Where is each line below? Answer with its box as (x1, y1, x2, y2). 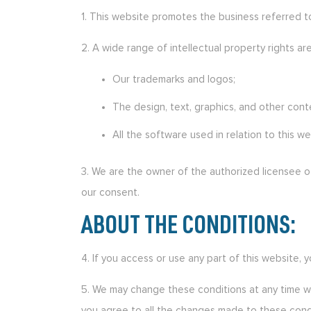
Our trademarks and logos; (112, 74, 235, 85)
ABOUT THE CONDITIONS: (81, 215, 296, 240)
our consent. (81, 187, 140, 198)
